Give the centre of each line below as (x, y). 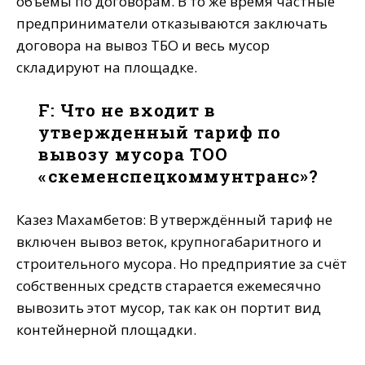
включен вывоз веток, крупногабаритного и (169, 242)
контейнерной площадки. (106, 330)
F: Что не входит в (128, 110)
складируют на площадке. (107, 68)
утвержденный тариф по (160, 132)
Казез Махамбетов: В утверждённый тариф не (174, 220)
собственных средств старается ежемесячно (169, 286)
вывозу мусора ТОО (134, 154)
